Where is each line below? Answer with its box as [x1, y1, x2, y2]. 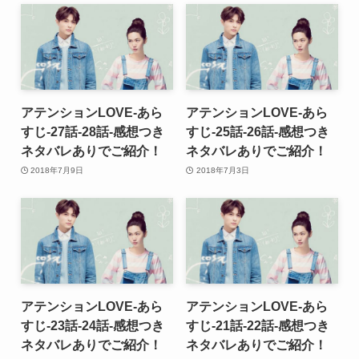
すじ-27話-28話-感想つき [20, 124, 164, 139]
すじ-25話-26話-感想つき [186, 124, 330, 139]
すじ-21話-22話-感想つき [186, 317, 330, 333]
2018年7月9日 [30, 165, 84, 175]
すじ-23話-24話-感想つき [20, 317, 164, 333]
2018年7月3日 [196, 165, 249, 175]
